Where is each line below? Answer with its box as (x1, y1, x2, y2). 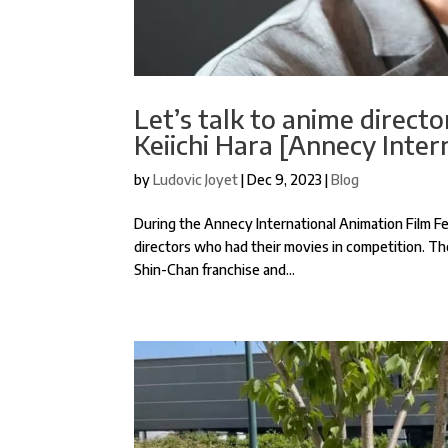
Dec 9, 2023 (247, 170, 323, 188)
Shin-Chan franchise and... (134, 260, 296, 278)
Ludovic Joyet (153, 170, 239, 188)
